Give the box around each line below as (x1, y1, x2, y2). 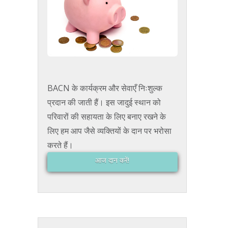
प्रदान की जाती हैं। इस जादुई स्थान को (47, 97, 161, 108)
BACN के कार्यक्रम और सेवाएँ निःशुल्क (47, 82, 162, 94)
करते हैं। (47, 139, 73, 151)
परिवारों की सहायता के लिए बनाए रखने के (47, 111, 166, 123)
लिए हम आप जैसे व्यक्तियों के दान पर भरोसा (47, 125, 172, 137)
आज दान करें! (95, 155, 130, 165)
